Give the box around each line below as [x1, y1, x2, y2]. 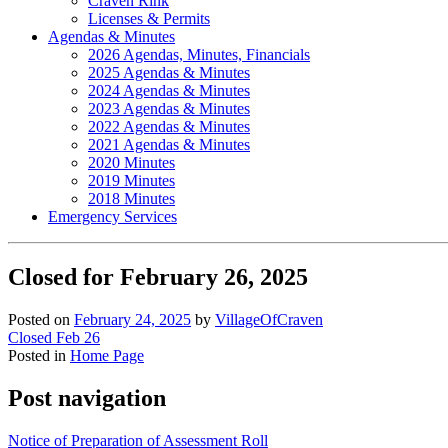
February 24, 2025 [74, 310, 191, 328]
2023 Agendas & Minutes [88, 100, 250, 117]
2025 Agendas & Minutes [88, 64, 250, 81]
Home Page [70, 346, 144, 364]
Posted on [8, 310, 74, 328]
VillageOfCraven [215, 310, 323, 328]
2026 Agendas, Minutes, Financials [88, 46, 310, 63]
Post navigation [8, 384, 166, 411]
